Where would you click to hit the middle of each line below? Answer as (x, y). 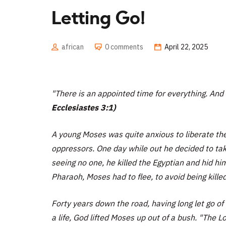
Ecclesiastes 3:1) (83, 107)
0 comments (124, 47)
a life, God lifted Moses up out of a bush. (124, 217)
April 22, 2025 (186, 47)
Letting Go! (98, 19)
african (73, 47)
